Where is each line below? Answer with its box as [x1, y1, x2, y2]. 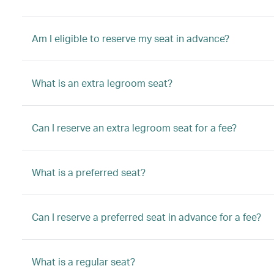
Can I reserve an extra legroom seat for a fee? [32, 121, 237, 134]
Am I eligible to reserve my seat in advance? [32, 32, 229, 45]
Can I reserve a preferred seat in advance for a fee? [32, 210, 261, 223]
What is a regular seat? [32, 255, 135, 268]
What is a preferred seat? [32, 166, 146, 179]
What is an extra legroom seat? [32, 76, 172, 89]
